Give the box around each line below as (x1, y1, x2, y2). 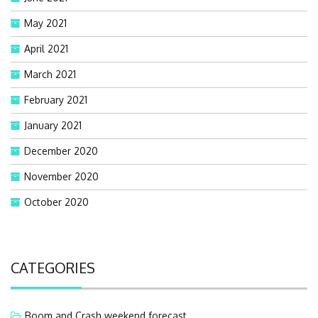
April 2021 (24, 42, 68, 55)
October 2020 (24, 195, 89, 208)
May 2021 (24, 16, 67, 29)
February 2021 (24, 93, 87, 106)
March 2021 (24, 67, 76, 80)
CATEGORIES (11, 258, 95, 277)
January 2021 (24, 119, 82, 131)
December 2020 (24, 144, 98, 157)
